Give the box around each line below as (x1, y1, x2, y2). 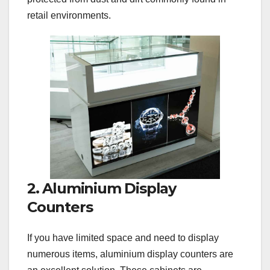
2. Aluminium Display (27, 179, 177, 197)
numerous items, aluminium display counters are (27, 249, 233, 260)
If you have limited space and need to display (27, 233, 219, 243)
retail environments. (27, 10, 111, 20)
